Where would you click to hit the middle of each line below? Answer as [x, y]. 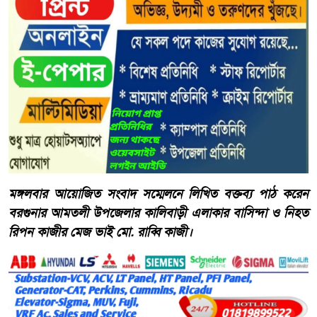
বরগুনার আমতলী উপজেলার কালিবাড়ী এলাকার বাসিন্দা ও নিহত [158, 213]
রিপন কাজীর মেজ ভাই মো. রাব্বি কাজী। [100, 232]
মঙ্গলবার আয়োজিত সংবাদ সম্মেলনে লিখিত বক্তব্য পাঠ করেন [158, 194]
